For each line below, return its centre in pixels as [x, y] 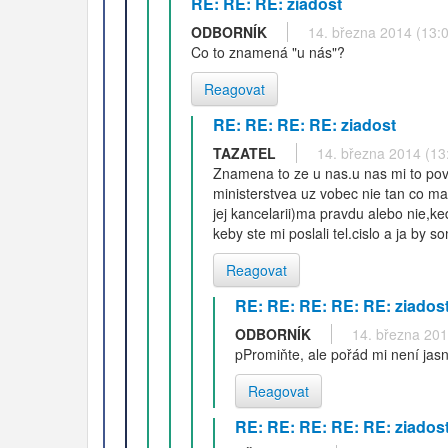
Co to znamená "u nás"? [268, 52]
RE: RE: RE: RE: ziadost [304, 124]
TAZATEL [244, 153]
